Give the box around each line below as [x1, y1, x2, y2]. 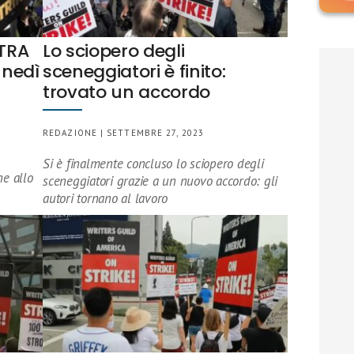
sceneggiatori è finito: [43, 59, 226, 84]
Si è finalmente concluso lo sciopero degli [43, 155, 264, 172]
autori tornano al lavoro [43, 190, 168, 207]
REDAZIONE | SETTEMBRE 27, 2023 [43, 127, 204, 138]
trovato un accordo [43, 80, 211, 104]
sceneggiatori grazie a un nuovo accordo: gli [43, 172, 278, 190]
